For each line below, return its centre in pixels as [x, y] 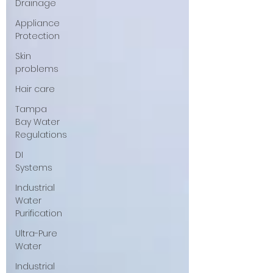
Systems [34, 168]
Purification [39, 213]
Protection [37, 36]
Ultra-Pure [36, 233]
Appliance [37, 23]
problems [37, 69]
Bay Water [37, 122]
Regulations [41, 135]
